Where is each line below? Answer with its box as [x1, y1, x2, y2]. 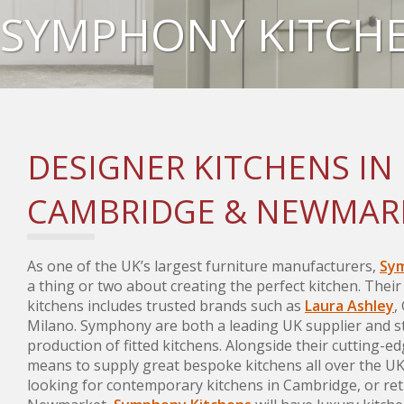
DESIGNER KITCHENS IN [27, 144, 393, 189]
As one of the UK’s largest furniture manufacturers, [27, 255, 380, 276]
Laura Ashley [305, 295, 394, 316]
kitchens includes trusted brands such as [27, 295, 305, 316]
